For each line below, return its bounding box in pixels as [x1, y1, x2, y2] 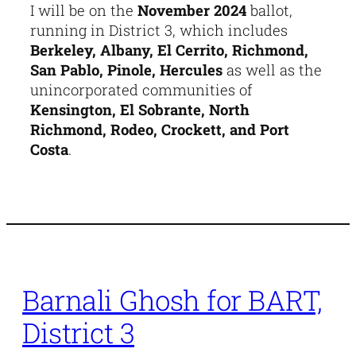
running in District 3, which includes [30, 21, 288, 41]
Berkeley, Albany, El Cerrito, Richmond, [30, 41, 308, 60]
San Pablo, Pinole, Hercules [30, 60, 222, 80]
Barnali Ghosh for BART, [22, 281, 323, 318]
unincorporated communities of [30, 80, 253, 100]
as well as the [222, 60, 322, 80]
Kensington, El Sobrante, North [30, 100, 250, 120]
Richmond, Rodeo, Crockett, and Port [30, 120, 289, 140]
